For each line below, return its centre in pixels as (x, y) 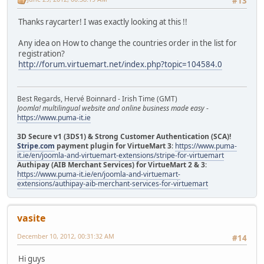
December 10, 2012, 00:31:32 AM (66, 236)
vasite (31, 218)
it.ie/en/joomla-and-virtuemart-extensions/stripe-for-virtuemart (121, 156)
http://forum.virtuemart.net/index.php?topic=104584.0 (120, 65)
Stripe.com (36, 146)
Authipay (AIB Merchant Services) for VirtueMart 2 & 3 (111, 165)
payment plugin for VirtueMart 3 (113, 146)
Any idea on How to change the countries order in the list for (128, 43)
